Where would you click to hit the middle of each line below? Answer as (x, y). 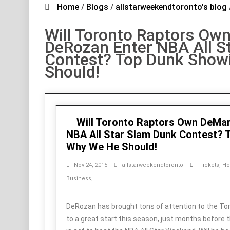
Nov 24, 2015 (91, 165)
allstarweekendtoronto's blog (171, 7)
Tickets (209, 165)
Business (79, 178)
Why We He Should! (112, 147)
